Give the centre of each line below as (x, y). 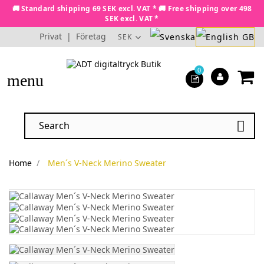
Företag (91, 36)
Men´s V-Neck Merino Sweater (107, 163)
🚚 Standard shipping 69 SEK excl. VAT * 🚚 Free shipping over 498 (132, 9)
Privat (51, 36)
